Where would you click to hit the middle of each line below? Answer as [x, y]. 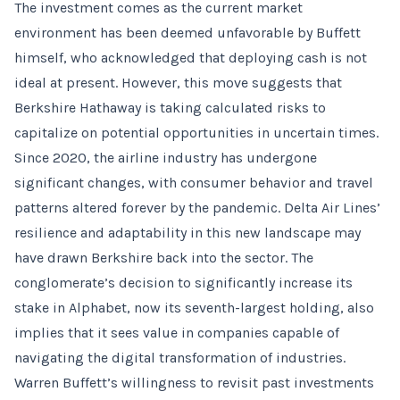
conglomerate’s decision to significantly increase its [183, 283]
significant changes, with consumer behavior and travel [194, 183]
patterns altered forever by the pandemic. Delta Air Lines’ [197, 208]
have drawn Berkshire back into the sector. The [164, 258]
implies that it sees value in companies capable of [177, 333]
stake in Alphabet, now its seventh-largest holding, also [194, 308]
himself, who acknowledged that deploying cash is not [191, 58]
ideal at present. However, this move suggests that [178, 83]
